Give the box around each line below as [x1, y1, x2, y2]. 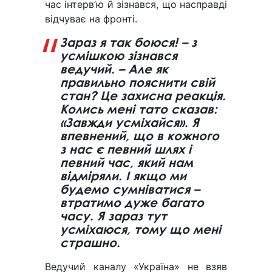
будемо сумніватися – [60, 182, 200, 197]
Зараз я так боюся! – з [60, 35, 197, 50]
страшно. [60, 236, 120, 250]
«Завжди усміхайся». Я [60, 115, 199, 130]
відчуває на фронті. [45, 13, 137, 25]
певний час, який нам [60, 155, 193, 170]
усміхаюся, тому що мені [60, 222, 221, 237]
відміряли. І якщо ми [60, 169, 186, 183]
